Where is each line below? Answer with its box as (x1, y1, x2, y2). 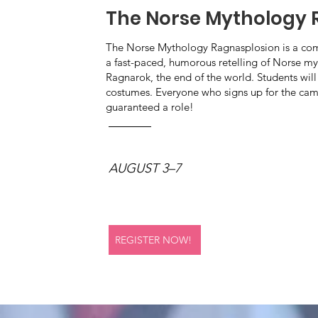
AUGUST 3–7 (108, 160, 181, 176)
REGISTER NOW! (114, 234, 192, 246)
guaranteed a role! (105, 100, 194, 114)
